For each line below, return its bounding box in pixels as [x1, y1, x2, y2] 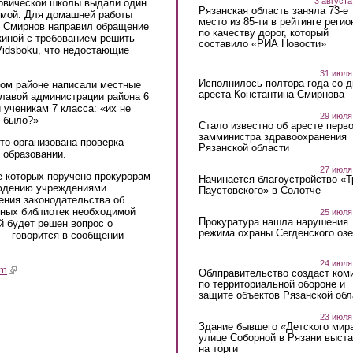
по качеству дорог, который [198, 26, 329, 39]
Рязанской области [198, 142, 289, 154]
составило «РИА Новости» [198, 37, 326, 50]
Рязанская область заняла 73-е [198, 4, 348, 17]
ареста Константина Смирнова [198, 88, 344, 101]
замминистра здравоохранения [198, 131, 347, 143]
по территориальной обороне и [198, 277, 345, 290]
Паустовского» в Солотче [198, 184, 321, 197]
